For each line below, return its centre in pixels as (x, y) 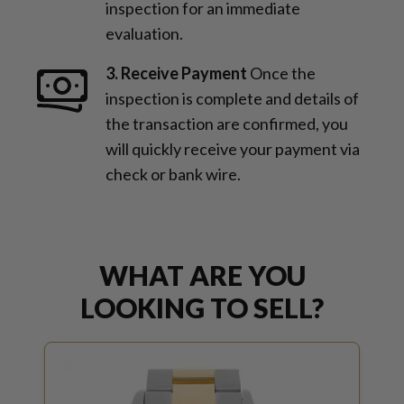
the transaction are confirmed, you (227, 124)
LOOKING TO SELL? (202, 308)
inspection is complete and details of (232, 98)
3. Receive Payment (176, 73)
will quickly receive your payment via (233, 149)
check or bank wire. (173, 174)
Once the (283, 73)
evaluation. (144, 33)
